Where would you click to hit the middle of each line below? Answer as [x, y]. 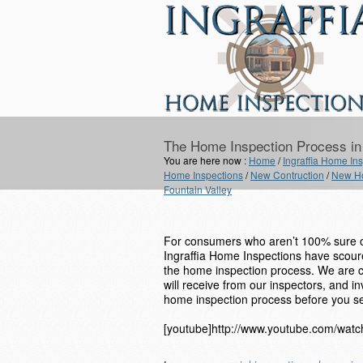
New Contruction [287, 175]
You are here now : [206, 160]
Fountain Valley [198, 189]
